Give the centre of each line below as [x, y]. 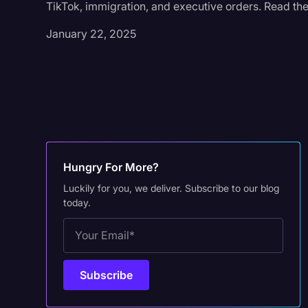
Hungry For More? [111, 167]
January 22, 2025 [91, 34]
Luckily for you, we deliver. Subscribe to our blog [172, 188]
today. [77, 202]
